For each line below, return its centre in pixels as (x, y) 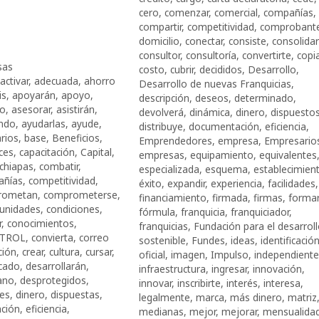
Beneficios (75, 137)
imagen (188, 254)
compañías (288, 12)
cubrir (182, 69)
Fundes (208, 240)
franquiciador (260, 211)
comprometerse (80, 194)
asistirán (75, 109)
